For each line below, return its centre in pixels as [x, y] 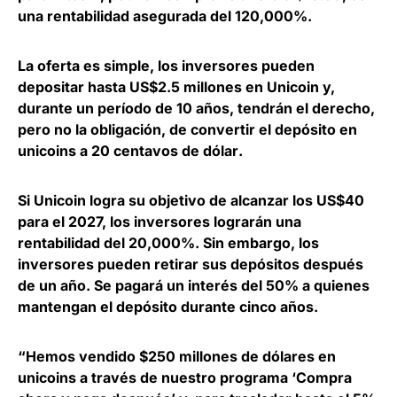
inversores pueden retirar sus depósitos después [191, 264]
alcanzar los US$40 [297, 200]
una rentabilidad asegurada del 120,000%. [165, 16]
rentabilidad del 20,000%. [109, 242]
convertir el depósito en [274, 129]
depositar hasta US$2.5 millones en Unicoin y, [176, 86]
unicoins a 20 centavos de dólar [128, 150]
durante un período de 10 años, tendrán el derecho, [196, 108]
